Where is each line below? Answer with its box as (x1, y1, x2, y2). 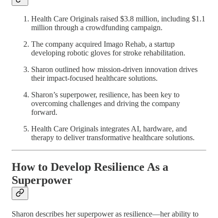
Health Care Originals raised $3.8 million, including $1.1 (31, 15, 205, 23)
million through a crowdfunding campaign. (31, 23, 163, 32)
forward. (31, 108, 57, 117)
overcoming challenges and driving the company (31, 99, 180, 108)
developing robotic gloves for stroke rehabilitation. (31, 49, 185, 57)
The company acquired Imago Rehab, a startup (31, 40, 175, 49)
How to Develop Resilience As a (12, 161, 168, 174)
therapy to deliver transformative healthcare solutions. (31, 133, 195, 142)
